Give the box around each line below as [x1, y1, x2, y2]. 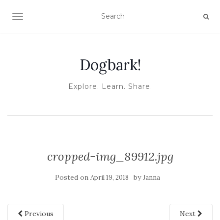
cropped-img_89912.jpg [47, 149, 173, 164]
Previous [23, 209, 54, 218]
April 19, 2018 [90, 173, 129, 182]
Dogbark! [79, 55, 141, 74]
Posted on [55, 173, 90, 182]
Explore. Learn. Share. [68, 82, 152, 91]
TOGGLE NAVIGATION [17, 13, 95, 22]
